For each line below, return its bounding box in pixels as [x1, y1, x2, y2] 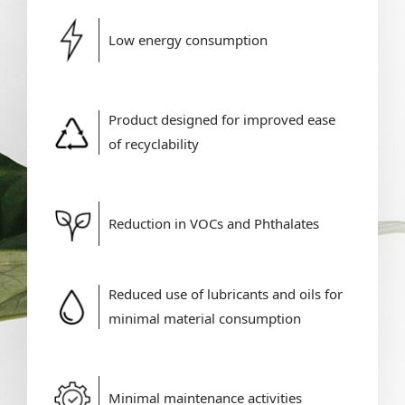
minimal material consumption [108, 309, 301, 328]
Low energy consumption [108, 31, 268, 50]
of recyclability [108, 135, 199, 154]
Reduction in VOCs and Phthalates [108, 214, 319, 233]
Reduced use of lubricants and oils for [108, 285, 343, 304]
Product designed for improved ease [108, 110, 335, 129]
